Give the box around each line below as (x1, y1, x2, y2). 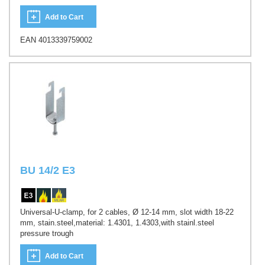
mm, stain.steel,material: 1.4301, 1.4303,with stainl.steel (20, 218, 214, 228)
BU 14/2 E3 (20, 164, 75, 176)
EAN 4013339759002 (20, 35, 92, 45)
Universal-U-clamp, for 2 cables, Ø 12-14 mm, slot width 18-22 (20, 208, 234, 217)
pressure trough (20, 229, 73, 238)
